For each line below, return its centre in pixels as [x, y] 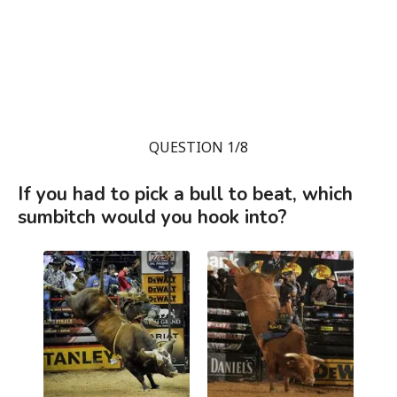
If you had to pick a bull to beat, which [185, 194]
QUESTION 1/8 [198, 147]
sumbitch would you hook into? [152, 217]
